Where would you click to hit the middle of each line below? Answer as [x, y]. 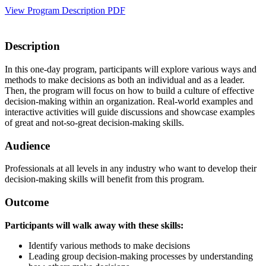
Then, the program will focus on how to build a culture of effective [129, 90]
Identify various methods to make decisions [109, 245]
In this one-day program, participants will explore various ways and [131, 69]
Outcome [27, 202]
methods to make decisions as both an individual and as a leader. [125, 80]
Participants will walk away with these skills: [94, 225]
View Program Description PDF [65, 11]
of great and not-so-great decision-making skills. [94, 122]
